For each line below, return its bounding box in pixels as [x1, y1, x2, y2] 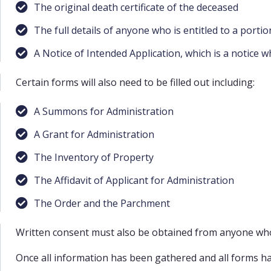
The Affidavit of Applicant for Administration [34, 173, 234, 187]
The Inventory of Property [34, 150, 154, 164]
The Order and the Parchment [34, 196, 170, 210]
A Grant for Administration [34, 127, 154, 141]
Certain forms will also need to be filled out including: [16, 75, 255, 89]
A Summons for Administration [34, 104, 174, 118]
